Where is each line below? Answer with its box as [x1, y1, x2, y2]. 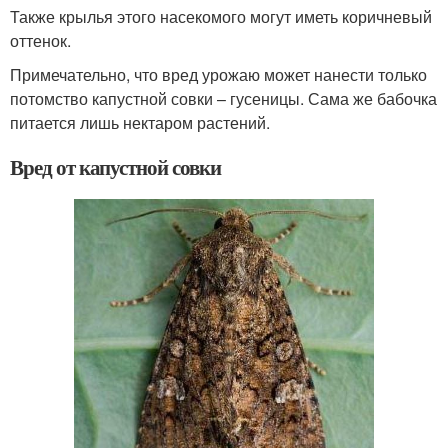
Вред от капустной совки [10, 152, 221, 183]
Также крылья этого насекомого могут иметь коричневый [10, 5, 432, 29]
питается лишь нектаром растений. [10, 111, 270, 135]
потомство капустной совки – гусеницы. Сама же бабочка [10, 87, 437, 111]
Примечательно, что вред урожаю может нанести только [10, 63, 427, 87]
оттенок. [10, 29, 71, 53]
